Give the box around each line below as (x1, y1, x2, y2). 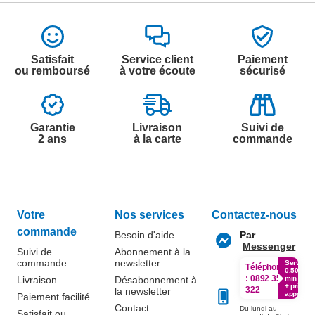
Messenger (243, 240, 296, 252)
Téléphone (245, 262, 286, 272)
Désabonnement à (114, 274, 197, 285)
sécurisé (239, 65, 285, 77)
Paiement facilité (17, 291, 90, 302)
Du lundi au (240, 304, 278, 312)
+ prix (284, 282, 304, 290)
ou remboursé (15, 65, 91, 77)
